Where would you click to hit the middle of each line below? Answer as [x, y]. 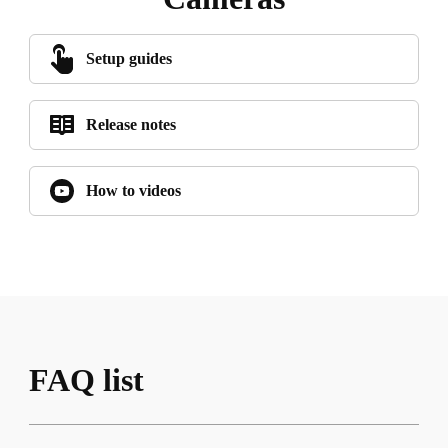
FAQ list [86, 380]
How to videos [133, 191]
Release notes [130, 125]
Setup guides [128, 59]
